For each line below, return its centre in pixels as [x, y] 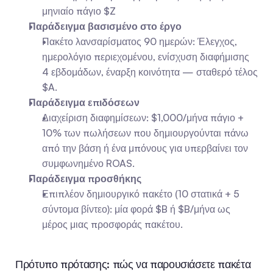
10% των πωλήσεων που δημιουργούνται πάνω [145, 133]
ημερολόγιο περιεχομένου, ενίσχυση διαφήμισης [146, 57]
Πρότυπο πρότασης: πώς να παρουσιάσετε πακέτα [133, 264]
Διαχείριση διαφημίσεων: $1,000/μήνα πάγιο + [143, 118]
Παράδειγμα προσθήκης [85, 179]
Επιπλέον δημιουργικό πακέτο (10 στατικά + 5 [141, 194]
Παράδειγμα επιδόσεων [84, 102]
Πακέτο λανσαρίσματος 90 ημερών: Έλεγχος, [140, 41]
